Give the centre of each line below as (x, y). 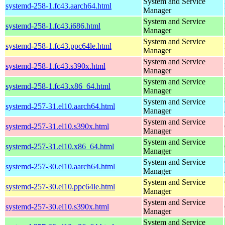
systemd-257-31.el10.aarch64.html (60, 106)
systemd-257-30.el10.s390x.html (57, 206)
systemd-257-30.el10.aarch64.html (60, 166)
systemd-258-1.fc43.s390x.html (55, 66)
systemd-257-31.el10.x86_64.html (60, 146)
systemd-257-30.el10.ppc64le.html (60, 186)
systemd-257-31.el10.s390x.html (57, 126)
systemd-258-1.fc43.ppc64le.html (59, 46)
